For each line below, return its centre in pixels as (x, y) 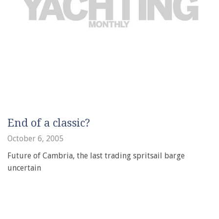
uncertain (24, 168)
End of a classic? (49, 123)
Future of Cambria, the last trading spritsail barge (96, 156)
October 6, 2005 (35, 139)
